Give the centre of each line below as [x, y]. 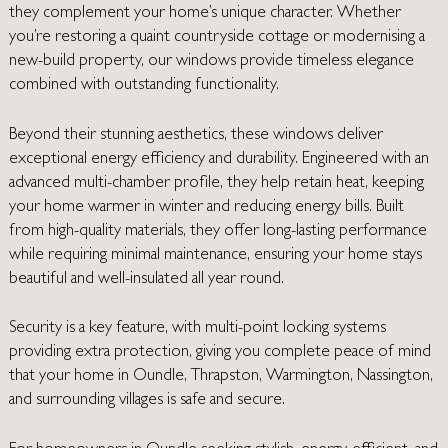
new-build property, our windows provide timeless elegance [211, 62]
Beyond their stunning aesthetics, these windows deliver [195, 135]
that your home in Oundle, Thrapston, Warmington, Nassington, [220, 377]
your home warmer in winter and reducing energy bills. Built [206, 207]
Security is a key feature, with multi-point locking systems [197, 329]
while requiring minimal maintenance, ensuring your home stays [215, 255]
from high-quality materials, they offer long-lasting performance [217, 231]
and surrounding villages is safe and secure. [146, 401]
